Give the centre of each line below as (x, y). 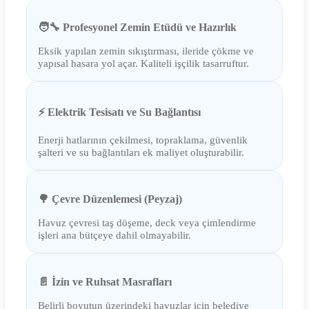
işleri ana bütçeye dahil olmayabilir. (114, 235)
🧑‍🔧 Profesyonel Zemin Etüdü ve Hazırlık (137, 28)
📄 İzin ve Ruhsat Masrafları (105, 282)
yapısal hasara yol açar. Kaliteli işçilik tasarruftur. (143, 63)
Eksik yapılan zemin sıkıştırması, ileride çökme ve (146, 51)
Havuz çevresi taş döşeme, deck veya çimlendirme (147, 223)
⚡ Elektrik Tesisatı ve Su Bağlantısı (119, 112)
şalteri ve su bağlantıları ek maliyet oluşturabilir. (141, 152)
